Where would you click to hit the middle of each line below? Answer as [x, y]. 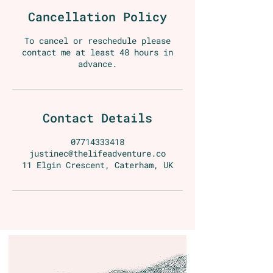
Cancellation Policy [97, 16]
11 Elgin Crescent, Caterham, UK [97, 165]
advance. [97, 63]
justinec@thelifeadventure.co [97, 153]
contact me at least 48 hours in [97, 52]
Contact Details [97, 117]
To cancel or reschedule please [97, 40]
